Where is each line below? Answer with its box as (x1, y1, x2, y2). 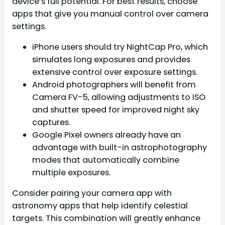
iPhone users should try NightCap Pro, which (32, 41, 208, 53)
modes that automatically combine (32, 154, 179, 166)
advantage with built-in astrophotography (32, 141, 207, 153)
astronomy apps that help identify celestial (12, 200, 188, 212)
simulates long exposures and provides (32, 53, 190, 65)
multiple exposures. (32, 166, 110, 178)
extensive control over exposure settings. (32, 66, 197, 78)
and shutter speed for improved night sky (32, 103, 199, 116)
